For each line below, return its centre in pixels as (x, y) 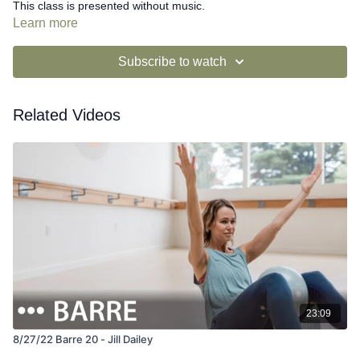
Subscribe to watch (172, 61)
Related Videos (67, 115)
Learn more (45, 22)
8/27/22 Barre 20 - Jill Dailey (83, 339)
